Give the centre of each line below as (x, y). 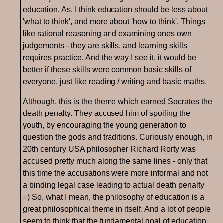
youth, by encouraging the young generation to (105, 125)
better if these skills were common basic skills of (107, 70)
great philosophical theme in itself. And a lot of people (117, 209)
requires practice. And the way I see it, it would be (110, 58)
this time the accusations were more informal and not (115, 173)
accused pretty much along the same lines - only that (115, 161)
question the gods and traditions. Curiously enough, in (118, 137)
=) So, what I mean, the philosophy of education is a (113, 197)
